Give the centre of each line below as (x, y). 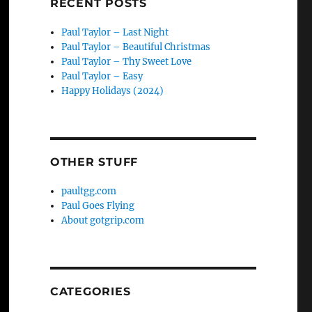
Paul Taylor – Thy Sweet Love (127, 62)
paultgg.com (89, 191)
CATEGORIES (90, 291)
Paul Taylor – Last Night (115, 32)
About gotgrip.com (103, 220)
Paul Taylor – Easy (102, 76)
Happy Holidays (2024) (113, 91)
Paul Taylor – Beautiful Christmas (136, 47)
